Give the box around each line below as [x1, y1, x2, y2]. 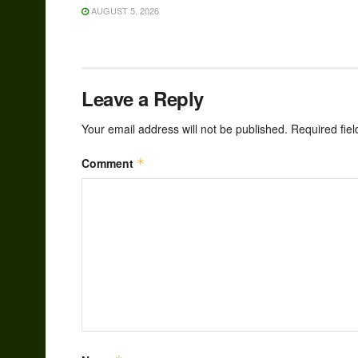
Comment [82, 155, 137, 172]
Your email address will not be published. [82, 121, 288, 137]
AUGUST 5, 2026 [89, 4, 159, 18]
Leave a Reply [82, 85, 204, 113]
